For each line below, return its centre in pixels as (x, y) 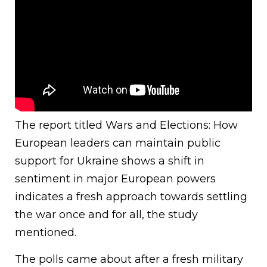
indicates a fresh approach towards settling (131, 197)
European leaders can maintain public (118, 143)
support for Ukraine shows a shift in (110, 161)
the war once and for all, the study (106, 215)
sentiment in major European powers (115, 179)
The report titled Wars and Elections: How (126, 125)
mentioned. (46, 233)
